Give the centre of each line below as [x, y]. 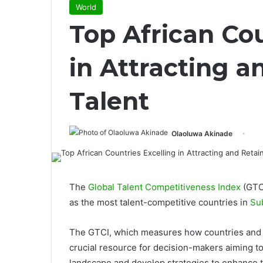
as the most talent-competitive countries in [160, 202]
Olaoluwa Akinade [202, 134]
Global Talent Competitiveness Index [164, 187]
